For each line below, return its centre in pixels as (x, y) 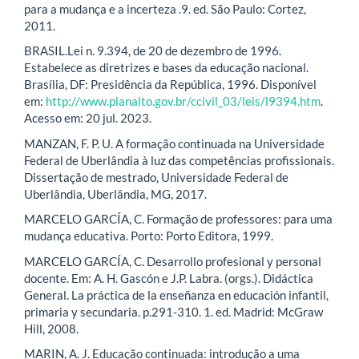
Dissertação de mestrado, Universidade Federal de (156, 177)
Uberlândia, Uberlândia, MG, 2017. (115, 194)
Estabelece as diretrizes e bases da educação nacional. (166, 68)
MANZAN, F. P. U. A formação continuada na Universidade (174, 143)
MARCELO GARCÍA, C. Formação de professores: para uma (178, 219)
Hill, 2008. (51, 328)
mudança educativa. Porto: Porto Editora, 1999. (149, 236)
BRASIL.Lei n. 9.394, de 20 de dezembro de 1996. (153, 51)
